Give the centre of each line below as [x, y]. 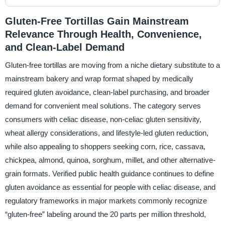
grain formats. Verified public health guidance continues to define [109, 174]
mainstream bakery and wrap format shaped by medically [99, 79]
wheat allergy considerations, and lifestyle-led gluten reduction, [106, 133]
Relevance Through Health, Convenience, [103, 34]
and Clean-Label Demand [65, 47]
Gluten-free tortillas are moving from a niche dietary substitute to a [112, 65]
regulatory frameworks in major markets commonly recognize [106, 201]
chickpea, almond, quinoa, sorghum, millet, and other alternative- [110, 160]
